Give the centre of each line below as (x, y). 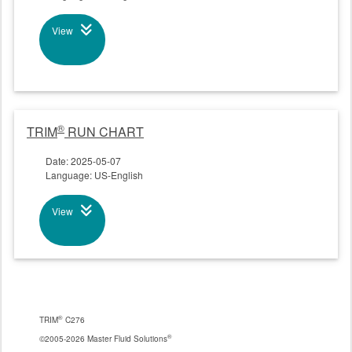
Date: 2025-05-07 (83, 160)
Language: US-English (94, 174)
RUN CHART (104, 131)
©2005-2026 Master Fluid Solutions (103, 338)
